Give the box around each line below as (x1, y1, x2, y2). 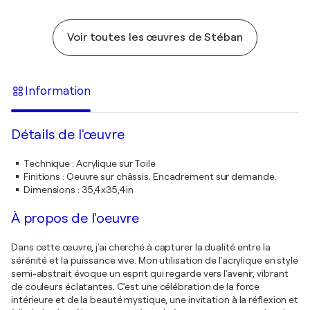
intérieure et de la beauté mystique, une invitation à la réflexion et (11, 294, 299, 306)
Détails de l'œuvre (11, 127, 125, 143)
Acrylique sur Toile (75, 158, 156, 170)
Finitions (24, 171, 61, 183)
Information (25, 84, 91, 98)
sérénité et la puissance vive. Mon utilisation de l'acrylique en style (11, 255, 298, 266)
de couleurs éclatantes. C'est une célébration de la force (11, 281, 260, 293)
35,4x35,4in (81, 184, 134, 196)
